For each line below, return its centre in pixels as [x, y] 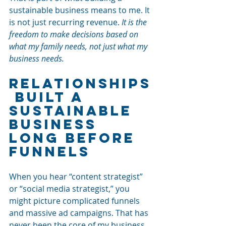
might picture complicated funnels [75, 201]
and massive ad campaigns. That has [80, 213]
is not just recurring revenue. [65, 22]
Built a [49, 97]
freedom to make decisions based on [75, 34]
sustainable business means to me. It [80, 10]
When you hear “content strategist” [77, 176]
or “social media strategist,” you [70, 188]
